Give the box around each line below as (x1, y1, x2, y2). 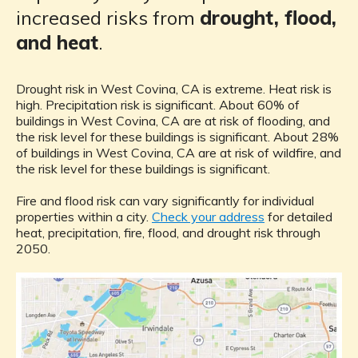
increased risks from (16, 6, 200, 30)
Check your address (152, 209, 265, 225)
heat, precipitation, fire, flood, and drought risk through (16, 225, 320, 241)
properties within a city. (16, 209, 152, 225)
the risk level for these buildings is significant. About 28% (16, 129, 339, 145)
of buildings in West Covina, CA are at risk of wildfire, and (16, 145, 341, 161)
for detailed (265, 209, 332, 225)
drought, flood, (200, 6, 336, 30)
